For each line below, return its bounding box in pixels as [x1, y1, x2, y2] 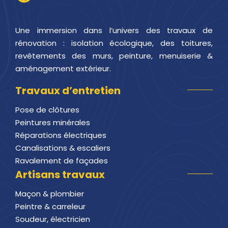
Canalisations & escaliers [15, 142, 110, 153]
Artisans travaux [15, 167, 105, 182]
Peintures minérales [15, 117, 90, 128]
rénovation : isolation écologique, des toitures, [15, 37, 213, 48]
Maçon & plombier [15, 188, 84, 199]
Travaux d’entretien [15, 83, 121, 98]
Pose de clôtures [15, 104, 79, 115]
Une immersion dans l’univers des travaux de [15, 24, 213, 36]
